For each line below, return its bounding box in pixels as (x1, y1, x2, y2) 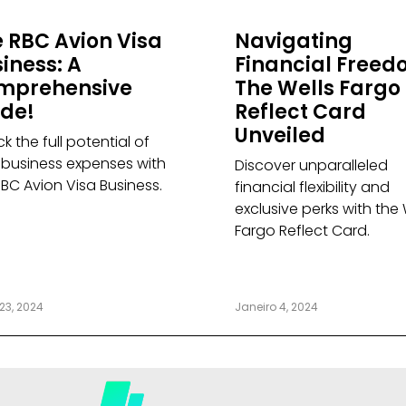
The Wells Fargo (234, 74, 401, 103)
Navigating (234, 27, 353, 56)
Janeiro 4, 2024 (234, 299, 318, 315)
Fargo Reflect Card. (234, 220, 370, 242)
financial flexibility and (234, 177, 390, 198)
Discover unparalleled (234, 155, 388, 177)
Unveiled (234, 121, 325, 150)
